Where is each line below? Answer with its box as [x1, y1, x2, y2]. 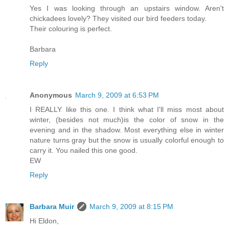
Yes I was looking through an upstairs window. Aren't [30, 4, 224, 12]
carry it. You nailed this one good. [30, 146, 138, 154]
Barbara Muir [30, 202, 74, 211]
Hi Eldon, [30, 216, 59, 225]
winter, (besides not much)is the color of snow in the [30, 115, 224, 124]
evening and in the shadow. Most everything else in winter [30, 125, 224, 134]
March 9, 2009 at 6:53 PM [75, 90, 159, 99]
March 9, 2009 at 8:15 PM [89, 202, 173, 211]
